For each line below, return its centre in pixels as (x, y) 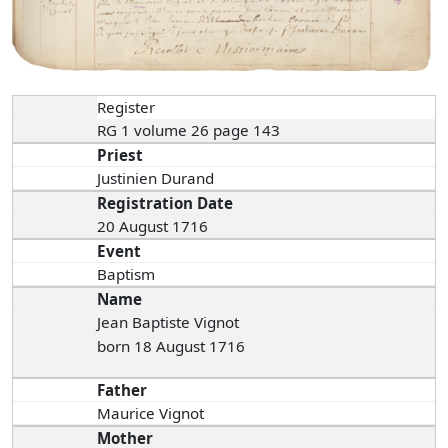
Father (122, 389)
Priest (120, 154)
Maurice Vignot (151, 412)
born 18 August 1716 (171, 345)
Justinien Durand (158, 177)
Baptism (126, 273)
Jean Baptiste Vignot (168, 321)
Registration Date (165, 202)
